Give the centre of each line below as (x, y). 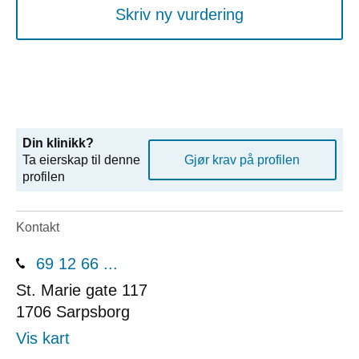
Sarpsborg (93, 311)
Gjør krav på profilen (242, 159)
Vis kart (43, 338)
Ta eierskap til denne (81, 159)
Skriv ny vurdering (179, 14)
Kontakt (38, 228)
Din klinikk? (58, 143)
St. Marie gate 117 (82, 290)
